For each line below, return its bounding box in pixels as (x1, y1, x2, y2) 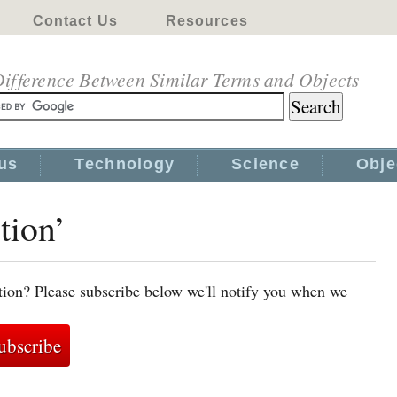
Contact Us (32, 13, 118, 28)
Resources (165, 13, 248, 28)
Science (231, 155, 300, 173)
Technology (74, 155, 175, 173)
